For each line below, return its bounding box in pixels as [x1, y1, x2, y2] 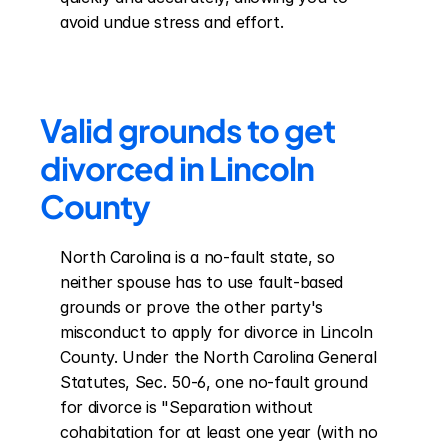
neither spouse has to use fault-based [60, 272, 344, 292]
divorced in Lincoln [40, 148, 314, 188]
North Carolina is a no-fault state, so [60, 247, 335, 267]
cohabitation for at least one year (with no [60, 422, 378, 442]
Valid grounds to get [40, 110, 335, 150]
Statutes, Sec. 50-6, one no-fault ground [60, 372, 368, 392]
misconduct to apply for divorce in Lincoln [60, 322, 373, 342]
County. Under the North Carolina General [60, 347, 377, 367]
